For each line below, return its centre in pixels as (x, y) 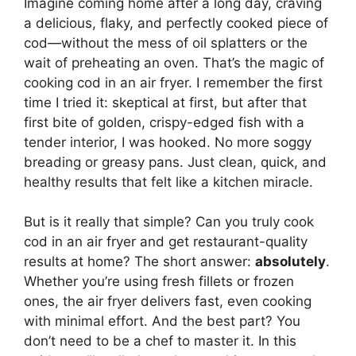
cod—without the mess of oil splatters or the (166, 43)
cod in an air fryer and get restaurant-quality (166, 242)
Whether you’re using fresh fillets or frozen (159, 282)
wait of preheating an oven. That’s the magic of (174, 62)
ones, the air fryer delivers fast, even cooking (168, 302)
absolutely (290, 262)
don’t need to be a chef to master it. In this (160, 341)
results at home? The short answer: (139, 262)
